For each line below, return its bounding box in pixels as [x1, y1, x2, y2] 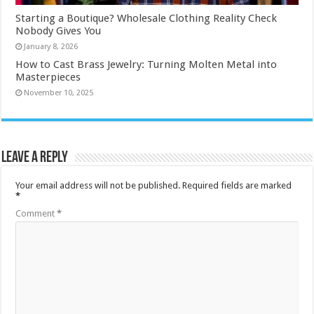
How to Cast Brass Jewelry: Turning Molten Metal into [15, 58, 278, 71]
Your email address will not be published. [15, 180, 181, 191]
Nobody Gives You [15, 25, 104, 38]
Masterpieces [15, 71, 81, 84]
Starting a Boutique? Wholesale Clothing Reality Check [15, 12, 278, 25]
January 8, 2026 [24, 42, 78, 52]
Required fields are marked [182, 180, 292, 191]
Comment [15, 208, 57, 219]
